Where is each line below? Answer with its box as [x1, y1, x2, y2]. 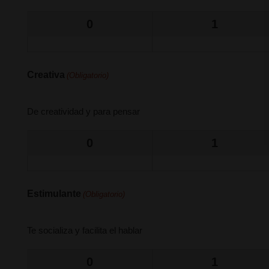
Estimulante [27, 189, 81, 199]
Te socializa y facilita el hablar [27, 225, 142, 235]
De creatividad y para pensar [27, 106, 140, 116]
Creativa [27, 70, 65, 80]
